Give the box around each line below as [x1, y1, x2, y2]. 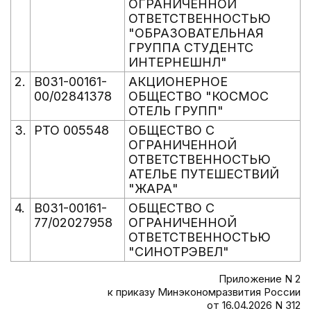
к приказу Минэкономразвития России [108, 285, 301, 299]
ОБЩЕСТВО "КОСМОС [128, 89, 269, 103]
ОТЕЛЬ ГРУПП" [128, 103, 224, 118]
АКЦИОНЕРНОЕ [128, 74, 228, 89]
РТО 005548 [34, 123, 109, 137]
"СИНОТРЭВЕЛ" [128, 244, 229, 259]
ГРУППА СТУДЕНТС [128, 40, 253, 55]
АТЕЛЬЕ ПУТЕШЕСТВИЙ [128, 167, 279, 181]
